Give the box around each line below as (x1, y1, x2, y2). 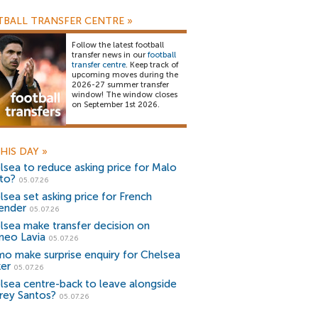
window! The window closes (72, 90, 177, 99)
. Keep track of (126, 60, 178, 70)
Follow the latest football (72, 40, 164, 50)
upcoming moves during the (72, 70, 178, 79)
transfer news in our (72, 50, 148, 60)
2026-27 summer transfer (72, 80, 169, 89)
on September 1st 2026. (72, 100, 160, 109)
